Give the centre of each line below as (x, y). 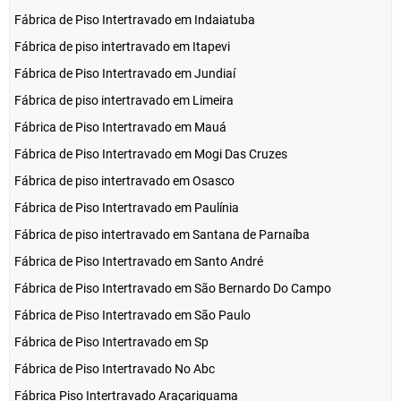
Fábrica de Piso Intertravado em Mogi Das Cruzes (151, 154)
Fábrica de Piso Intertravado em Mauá (120, 128)
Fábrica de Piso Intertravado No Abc (115, 369)
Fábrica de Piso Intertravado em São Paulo (132, 316)
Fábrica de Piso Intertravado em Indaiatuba (135, 20)
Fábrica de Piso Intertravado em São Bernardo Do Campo (173, 289)
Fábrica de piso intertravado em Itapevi (122, 47)
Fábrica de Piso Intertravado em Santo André (139, 262)
